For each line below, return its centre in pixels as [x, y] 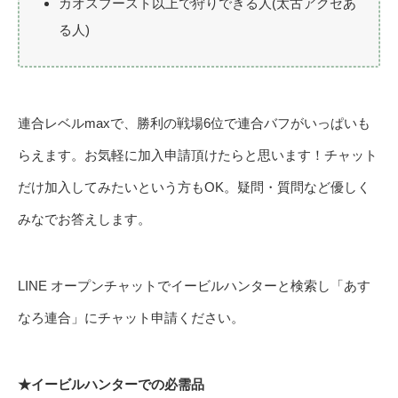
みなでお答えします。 [84, 219]
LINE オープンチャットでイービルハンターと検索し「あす [194, 285]
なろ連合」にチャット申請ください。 [131, 317]
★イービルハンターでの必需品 [111, 384]
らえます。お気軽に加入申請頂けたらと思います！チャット [198, 155]
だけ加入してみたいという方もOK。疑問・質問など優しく [194, 187]
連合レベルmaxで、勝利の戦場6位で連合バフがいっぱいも [194, 123]
